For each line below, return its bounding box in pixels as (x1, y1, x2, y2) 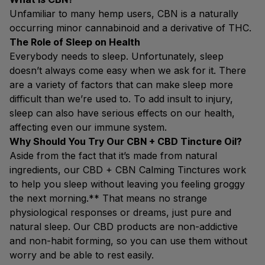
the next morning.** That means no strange (9, 192, 207, 204)
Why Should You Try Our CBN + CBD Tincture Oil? (9, 135, 242, 147)
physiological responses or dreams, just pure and (9, 206, 231, 218)
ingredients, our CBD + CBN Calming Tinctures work (9, 164, 246, 176)
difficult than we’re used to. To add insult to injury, (9, 93, 233, 105)
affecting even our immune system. (9, 121, 167, 133)
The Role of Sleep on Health (9, 36, 140, 48)
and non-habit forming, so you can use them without (9, 235, 247, 247)
